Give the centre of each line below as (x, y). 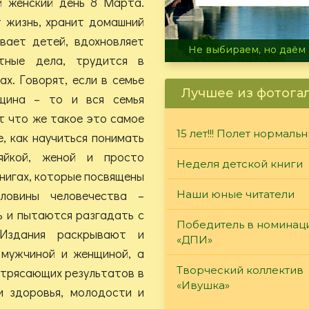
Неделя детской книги (240, 163)
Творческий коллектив (240, 270)
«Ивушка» (203, 285)
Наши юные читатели (236, 194)
